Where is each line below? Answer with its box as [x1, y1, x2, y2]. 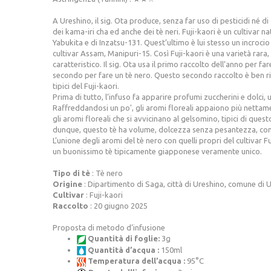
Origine [53, 180, 82, 189]
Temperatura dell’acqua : [88, 256, 187, 266]
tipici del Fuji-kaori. [53, 82, 119, 91]
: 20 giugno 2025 [88, 201, 148, 211]
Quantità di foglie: [88, 234, 160, 243]
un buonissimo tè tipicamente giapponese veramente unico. [53, 147, 262, 156]
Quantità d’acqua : [88, 245, 159, 254]
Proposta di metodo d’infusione [53, 223, 165, 232]
